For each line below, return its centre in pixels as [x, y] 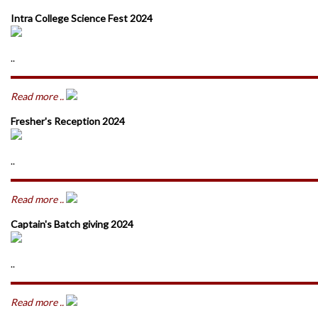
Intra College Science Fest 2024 [82, 18]
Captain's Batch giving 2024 [72, 224]
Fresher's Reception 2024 [68, 121]
